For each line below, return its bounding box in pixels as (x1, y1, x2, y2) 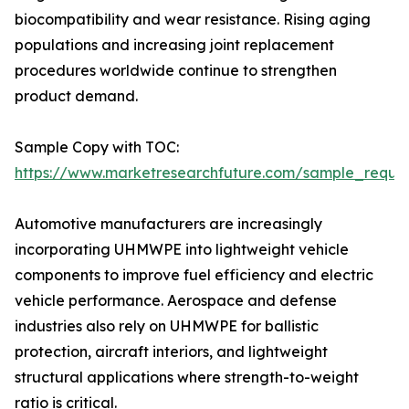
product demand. (15, 87, 138, 106)
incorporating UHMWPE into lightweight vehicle (15, 240, 349, 259)
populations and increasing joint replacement (15, 36, 334, 55)
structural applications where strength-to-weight (15, 368, 359, 387)
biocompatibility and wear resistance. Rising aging (15, 10, 371, 29)
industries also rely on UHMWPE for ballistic (15, 317, 319, 336)
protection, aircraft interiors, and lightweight (15, 342, 328, 362)
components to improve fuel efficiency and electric (15, 266, 373, 285)
